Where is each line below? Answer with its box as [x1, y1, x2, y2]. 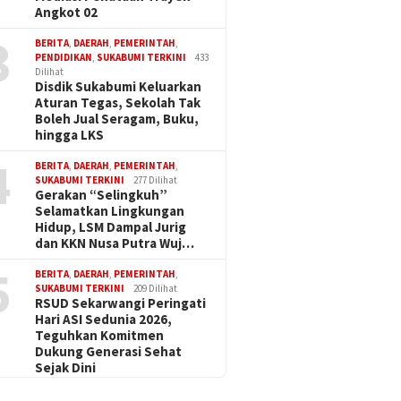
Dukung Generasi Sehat [35, 343, 183, 361]
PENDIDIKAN [35, 51, 93, 64]
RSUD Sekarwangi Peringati [35, 294, 207, 312]
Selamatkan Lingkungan [35, 202, 185, 220]
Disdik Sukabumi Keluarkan [35, 78, 202, 96]
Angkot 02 [35, 4, 98, 21]
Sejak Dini [35, 359, 97, 377]
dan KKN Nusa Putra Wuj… [35, 235, 195, 252]
